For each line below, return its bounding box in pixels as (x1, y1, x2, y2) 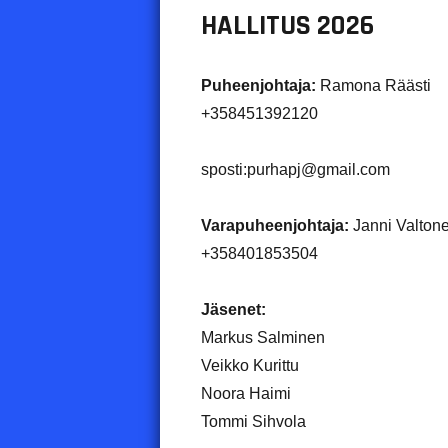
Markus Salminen (200, 328, 325, 346)
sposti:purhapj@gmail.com (200, 160, 390, 178)
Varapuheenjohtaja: (200, 216, 349, 234)
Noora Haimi (200, 384, 291, 402)
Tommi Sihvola (200, 412, 306, 430)
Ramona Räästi (315, 76, 431, 94)
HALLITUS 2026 (200, 7, 374, 44)
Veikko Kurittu (200, 356, 299, 374)
